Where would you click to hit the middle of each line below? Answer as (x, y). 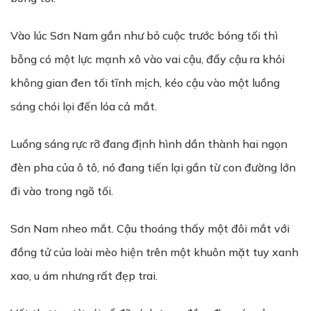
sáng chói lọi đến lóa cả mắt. (84, 106)
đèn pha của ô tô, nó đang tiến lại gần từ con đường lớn (153, 167)
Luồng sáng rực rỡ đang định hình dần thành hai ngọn (149, 144)
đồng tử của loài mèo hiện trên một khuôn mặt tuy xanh (154, 252)
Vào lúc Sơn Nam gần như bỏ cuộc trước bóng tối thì (144, 35)
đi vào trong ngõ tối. (62, 191)
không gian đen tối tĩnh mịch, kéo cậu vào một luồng (145, 83)
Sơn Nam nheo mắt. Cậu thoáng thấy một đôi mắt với (150, 228)
